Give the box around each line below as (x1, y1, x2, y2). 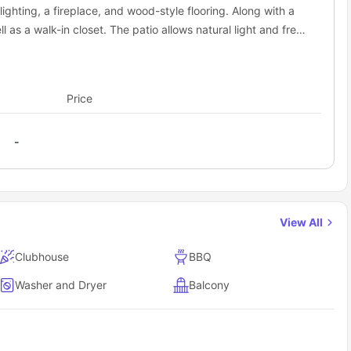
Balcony (189, 277, 230, 291)
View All (280, 215, 326, 229)
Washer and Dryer (15, 277, 107, 291)
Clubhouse (15, 249, 70, 263)
